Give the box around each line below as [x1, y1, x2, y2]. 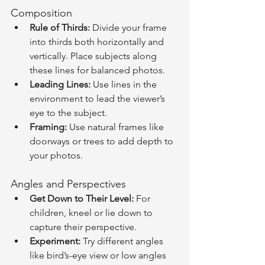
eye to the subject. [30, 107, 107, 118]
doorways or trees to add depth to [30, 135, 176, 147]
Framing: [30, 121, 67, 132]
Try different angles [80, 235, 166, 247]
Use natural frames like [67, 121, 166, 132]
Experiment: [30, 235, 80, 247]
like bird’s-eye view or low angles [30, 250, 169, 261]
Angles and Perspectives [11, 177, 126, 190]
